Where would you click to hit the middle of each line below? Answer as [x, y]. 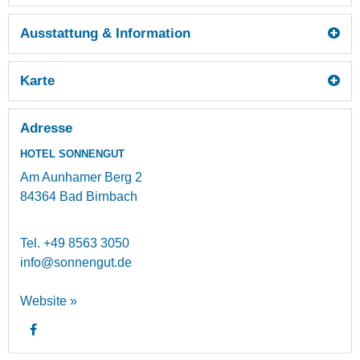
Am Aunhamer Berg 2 [81, 177]
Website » [49, 301]
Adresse [46, 128]
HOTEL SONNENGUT [72, 153]
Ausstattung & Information [105, 33]
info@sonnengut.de [76, 262]
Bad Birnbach [98, 196]
